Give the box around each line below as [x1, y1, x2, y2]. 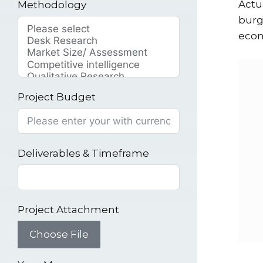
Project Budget [18, 91, 96, 103]
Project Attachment [18, 204, 119, 216]
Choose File [29, 228, 89, 241]
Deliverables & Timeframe [18, 147, 149, 160]
